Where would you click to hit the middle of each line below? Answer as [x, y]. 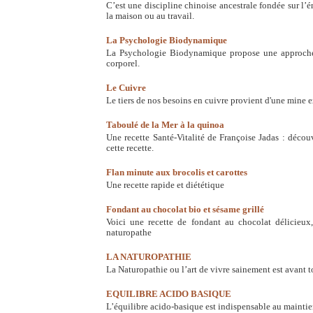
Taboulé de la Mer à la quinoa [165, 125]
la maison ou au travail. [150, 16]
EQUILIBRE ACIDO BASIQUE [169, 294]
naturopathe [129, 233]
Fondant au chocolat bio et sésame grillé [185, 210]
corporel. [123, 64]
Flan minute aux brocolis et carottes [177, 173]
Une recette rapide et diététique [165, 185]
